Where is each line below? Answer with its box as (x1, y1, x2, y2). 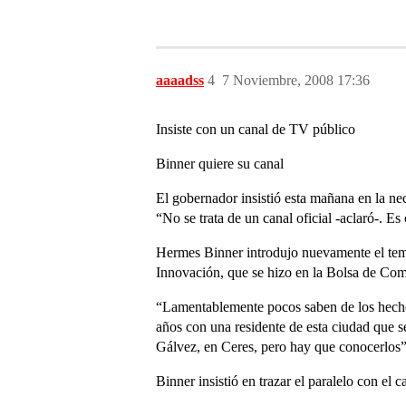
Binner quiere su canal (156, 156, 284, 171)
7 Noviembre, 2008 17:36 (222, 72, 370, 88)
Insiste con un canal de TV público (156, 121, 355, 137)
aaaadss (156, 72, 204, 88)
